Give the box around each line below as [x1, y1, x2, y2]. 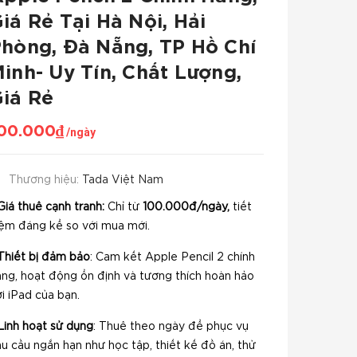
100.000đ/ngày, [143, 202, 229, 212]
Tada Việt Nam [82, 175, 163, 185]
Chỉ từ [104, 202, 143, 212]
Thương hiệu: [9, 175, 82, 185]
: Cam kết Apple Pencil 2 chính [90, 253, 255, 262]
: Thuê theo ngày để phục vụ [93, 322, 249, 331]
